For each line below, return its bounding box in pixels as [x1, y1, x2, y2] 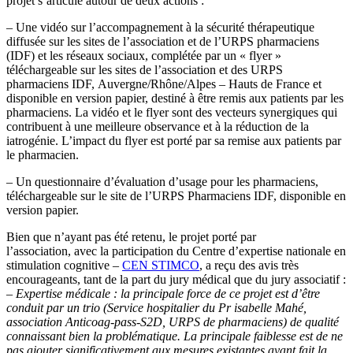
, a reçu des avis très [199, 258, 299, 273]
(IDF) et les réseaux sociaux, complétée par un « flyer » [6, 49, 281, 63]
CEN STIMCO [122, 258, 199, 273]
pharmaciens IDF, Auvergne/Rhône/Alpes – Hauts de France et [6, 77, 321, 91]
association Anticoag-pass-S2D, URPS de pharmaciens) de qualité [6, 315, 339, 329]
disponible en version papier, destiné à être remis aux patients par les [6, 91, 344, 106]
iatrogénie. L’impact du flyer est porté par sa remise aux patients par [6, 134, 341, 148]
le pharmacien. [6, 148, 79, 162]
